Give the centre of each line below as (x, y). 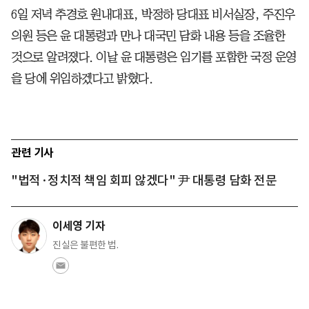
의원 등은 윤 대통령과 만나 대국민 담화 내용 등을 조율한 (148, 36)
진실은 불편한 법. (85, 245)
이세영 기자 (79, 226)
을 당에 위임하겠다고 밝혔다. (82, 78)
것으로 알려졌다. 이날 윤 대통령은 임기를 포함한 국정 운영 (154, 57)
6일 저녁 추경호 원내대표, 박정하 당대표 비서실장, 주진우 (153, 14)
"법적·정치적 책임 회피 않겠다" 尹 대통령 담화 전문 (144, 180)
